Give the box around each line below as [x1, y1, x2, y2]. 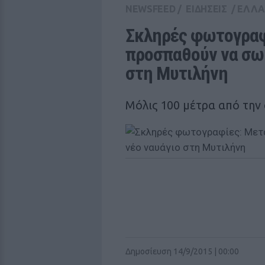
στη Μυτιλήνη [125, 62, 228, 85]
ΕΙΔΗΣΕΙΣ [186, 4, 227, 14]
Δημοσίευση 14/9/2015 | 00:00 [125, 247, 239, 256]
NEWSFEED [125, 4, 176, 14]
